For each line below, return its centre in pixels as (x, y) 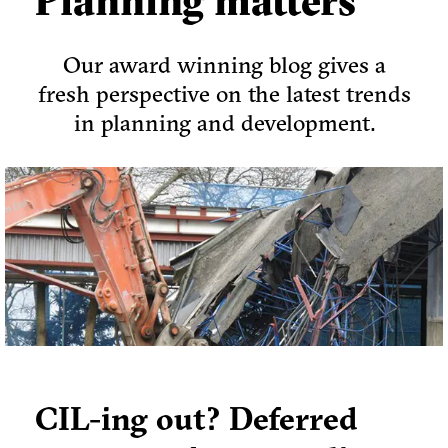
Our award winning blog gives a (224, 65)
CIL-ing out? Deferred (196, 418)
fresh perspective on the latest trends (224, 94)
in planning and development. (224, 123)
